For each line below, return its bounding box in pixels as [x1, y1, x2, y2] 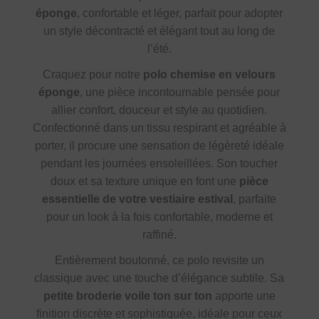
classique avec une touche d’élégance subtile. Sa [34, 271, 285, 284]
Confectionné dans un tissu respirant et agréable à [32, 122, 286, 135]
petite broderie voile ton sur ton [43, 289, 212, 302]
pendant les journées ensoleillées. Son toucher [41, 157, 278, 170]
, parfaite [233, 193, 277, 206]
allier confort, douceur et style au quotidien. [51, 104, 268, 117]
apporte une [211, 289, 276, 302]
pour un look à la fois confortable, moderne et [46, 211, 273, 224]
